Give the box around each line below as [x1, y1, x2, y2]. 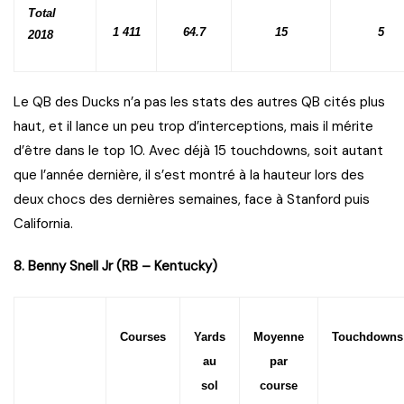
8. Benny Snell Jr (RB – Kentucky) [14, 257, 217, 276]
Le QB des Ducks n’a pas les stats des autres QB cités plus [14, 93, 385, 112]
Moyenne [253, 330, 304, 344]
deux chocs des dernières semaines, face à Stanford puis [14, 190, 370, 209]
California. [14, 215, 73, 234]
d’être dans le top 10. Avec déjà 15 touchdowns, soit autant [14, 142, 383, 161]
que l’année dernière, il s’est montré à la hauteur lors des [14, 166, 364, 185]
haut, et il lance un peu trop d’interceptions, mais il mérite [14, 117, 373, 136]
